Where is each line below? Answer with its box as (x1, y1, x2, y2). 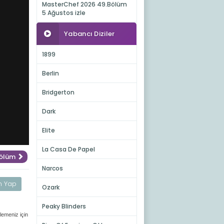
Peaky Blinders (41, 202, 86, 210)
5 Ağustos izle (41, 8, 85, 17)
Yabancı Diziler (64, 29, 115, 38)
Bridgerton (41, 88, 74, 96)
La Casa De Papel (41, 145, 95, 153)
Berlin (41, 69, 59, 77)
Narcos (41, 164, 63, 172)
